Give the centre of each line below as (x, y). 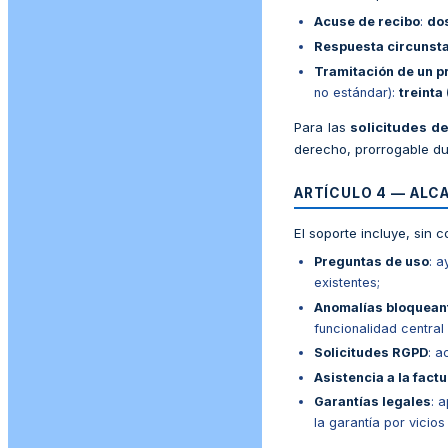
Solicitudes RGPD (371, 353)
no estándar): (356, 92)
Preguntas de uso (371, 262)
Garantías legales (372, 402)
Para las (322, 126)
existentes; (347, 283)
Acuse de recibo (367, 22)
